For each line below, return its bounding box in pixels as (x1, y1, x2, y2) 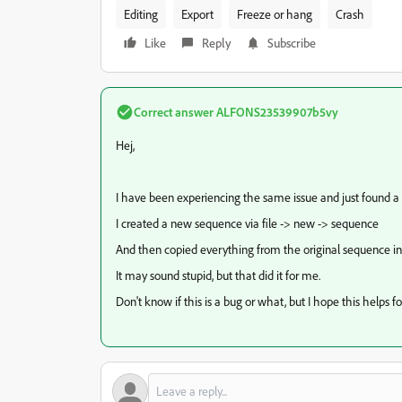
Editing (124, 6, 158, 22)
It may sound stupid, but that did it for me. (116, 267, 320, 283)
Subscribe (267, 35, 316, 50)
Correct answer (134, 104, 214, 119)
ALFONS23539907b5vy (214, 104, 338, 119)
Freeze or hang (237, 6, 312, 22)
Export (181, 6, 214, 22)
